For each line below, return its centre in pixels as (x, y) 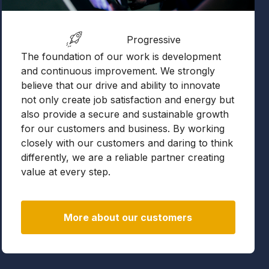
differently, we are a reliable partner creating (122, 157)
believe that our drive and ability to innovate (120, 85)
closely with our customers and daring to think (127, 143)
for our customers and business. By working (122, 128)
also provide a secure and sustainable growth (125, 114)
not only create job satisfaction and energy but (127, 100)
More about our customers (128, 217)
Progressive (154, 40)
